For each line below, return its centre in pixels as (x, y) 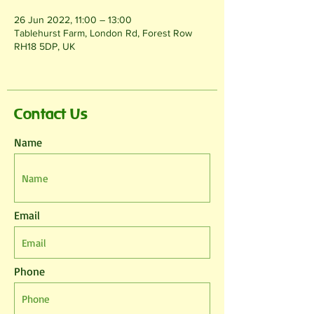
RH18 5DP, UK (45, 47)
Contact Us (51, 114)
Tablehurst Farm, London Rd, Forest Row (103, 33)
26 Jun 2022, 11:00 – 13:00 (73, 20)
